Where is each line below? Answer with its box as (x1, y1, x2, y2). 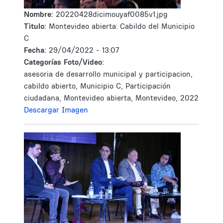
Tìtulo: (24, 21, 46, 31)
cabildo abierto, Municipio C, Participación (24, 81, 171, 91)
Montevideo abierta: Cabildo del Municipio (49, 21, 195, 31)
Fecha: (24, 45, 49, 55)
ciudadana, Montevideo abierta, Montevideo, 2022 (24, 93, 199, 103)
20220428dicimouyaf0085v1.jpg (56, 9, 168, 19)
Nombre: (24, 9, 56, 19)
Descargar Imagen (24, 105, 88, 114)
